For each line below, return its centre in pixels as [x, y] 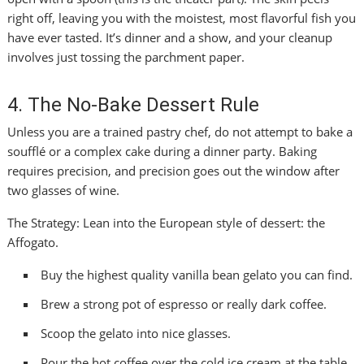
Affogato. [33, 243]
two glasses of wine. [64, 191]
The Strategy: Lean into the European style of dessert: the [167, 223]
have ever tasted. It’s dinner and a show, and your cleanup [170, 38]
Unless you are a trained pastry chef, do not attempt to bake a [180, 132]
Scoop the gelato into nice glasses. [136, 334]
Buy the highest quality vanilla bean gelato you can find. [197, 275]
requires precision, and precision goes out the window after [174, 171]
